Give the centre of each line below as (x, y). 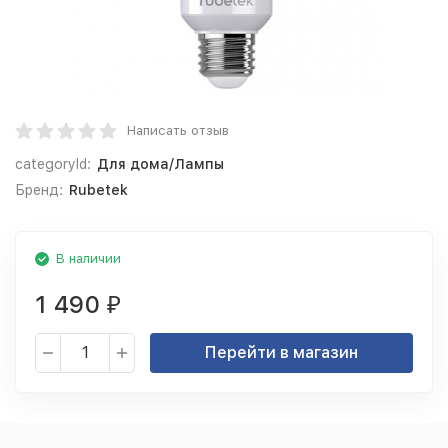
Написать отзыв (178, 130)
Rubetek (98, 190)
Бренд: (39, 190)
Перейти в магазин (281, 352)
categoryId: (53, 164)
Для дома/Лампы (160, 164)
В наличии (88, 258)
